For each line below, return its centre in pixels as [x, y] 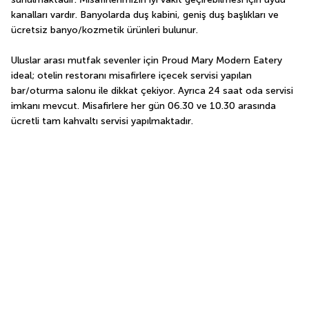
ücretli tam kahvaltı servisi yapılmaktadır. [102, 121]
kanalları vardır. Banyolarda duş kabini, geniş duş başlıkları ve [145, 14]
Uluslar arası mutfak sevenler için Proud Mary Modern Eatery [147, 60]
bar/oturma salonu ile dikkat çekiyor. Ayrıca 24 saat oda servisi [152, 90]
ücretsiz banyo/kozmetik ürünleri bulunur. [104, 30]
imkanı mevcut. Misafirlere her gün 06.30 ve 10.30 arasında [143, 106]
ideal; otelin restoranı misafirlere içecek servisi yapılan [131, 75]
